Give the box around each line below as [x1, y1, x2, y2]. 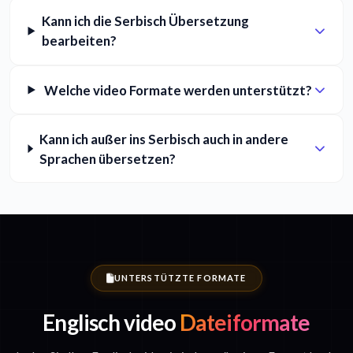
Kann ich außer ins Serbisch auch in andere [39, 130, 288, 147]
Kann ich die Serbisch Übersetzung [41, 13, 249, 30]
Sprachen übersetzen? [39, 150, 176, 167]
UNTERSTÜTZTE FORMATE [113, 273, 247, 284]
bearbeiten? [41, 32, 117, 50]
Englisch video [43, 309, 176, 336]
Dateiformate [176, 309, 310, 336]
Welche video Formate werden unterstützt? [43, 81, 312, 98]
